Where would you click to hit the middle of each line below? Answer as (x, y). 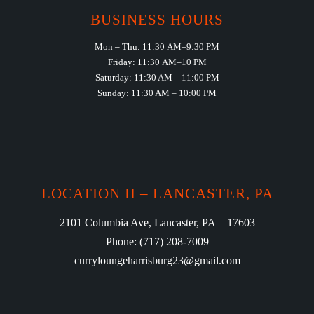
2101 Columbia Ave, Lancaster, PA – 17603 (157, 223)
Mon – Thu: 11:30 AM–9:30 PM (157, 47)
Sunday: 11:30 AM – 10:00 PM (157, 93)
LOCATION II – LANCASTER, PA (157, 194)
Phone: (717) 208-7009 (157, 242)
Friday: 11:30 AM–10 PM (157, 62)
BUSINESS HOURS (157, 20)
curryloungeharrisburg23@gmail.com (157, 261)
